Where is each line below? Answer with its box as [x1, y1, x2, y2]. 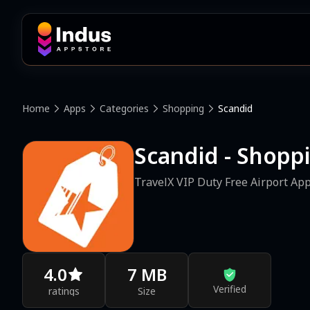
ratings [48, 284, 80, 298]
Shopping [163, 102, 204, 115]
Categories [100, 102, 149, 115]
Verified [213, 282, 246, 295]
